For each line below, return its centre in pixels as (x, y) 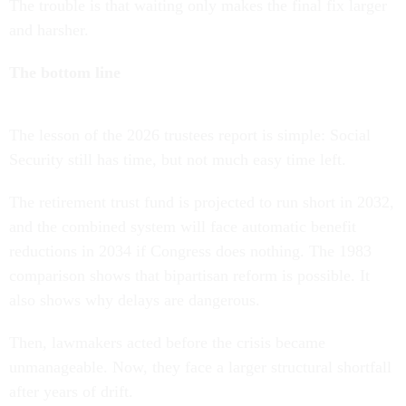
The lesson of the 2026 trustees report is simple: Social (190, 135)
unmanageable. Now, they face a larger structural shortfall (200, 367)
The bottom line (65, 73)
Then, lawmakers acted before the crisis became (167, 343)
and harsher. (49, 30)
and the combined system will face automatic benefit (183, 227)
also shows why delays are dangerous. (135, 300)
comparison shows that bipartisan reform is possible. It (189, 276)
